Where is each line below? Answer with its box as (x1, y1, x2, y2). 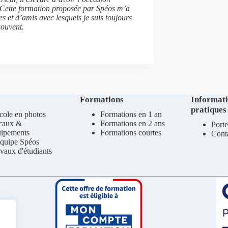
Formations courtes (100, 128, 161, 137)
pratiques (191, 105, 227, 115)
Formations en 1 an (100, 110, 162, 119)
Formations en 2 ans (100, 119, 165, 128)
